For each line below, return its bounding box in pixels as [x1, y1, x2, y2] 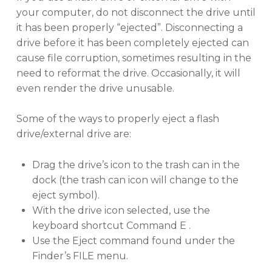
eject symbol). [32, 189, 100, 202]
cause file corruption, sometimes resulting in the [16, 52, 251, 64]
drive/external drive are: [16, 128, 131, 140]
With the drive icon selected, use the [32, 205, 210, 217]
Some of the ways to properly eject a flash [16, 113, 219, 125]
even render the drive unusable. [16, 82, 174, 94]
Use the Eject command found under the [32, 235, 235, 247]
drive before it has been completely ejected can [16, 36, 249, 49]
